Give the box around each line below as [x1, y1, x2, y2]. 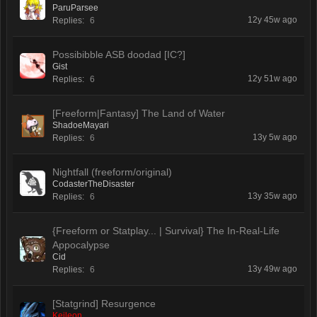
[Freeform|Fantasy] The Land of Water [52, 108, 225, 119]
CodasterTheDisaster [52, 179, 134, 189]
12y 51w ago [248, 74, 297, 83]
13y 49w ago [248, 264, 297, 274]
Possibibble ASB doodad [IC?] [52, 49, 185, 60]
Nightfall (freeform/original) [52, 166, 172, 178]
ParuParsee [52, 3, 98, 13]
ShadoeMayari [52, 120, 109, 130]
